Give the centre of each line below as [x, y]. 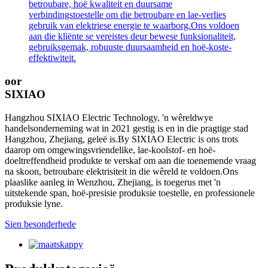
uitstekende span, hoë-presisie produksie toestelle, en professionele [130, 193]
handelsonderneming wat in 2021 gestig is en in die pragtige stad [127, 128]
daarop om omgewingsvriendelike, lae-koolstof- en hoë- [110, 150]
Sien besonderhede [40, 224]
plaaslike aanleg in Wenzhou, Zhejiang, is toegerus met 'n [113, 182]
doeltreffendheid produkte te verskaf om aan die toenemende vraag [130, 160]
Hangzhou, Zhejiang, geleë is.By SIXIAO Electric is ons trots [121, 139]
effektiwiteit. [52, 58]
